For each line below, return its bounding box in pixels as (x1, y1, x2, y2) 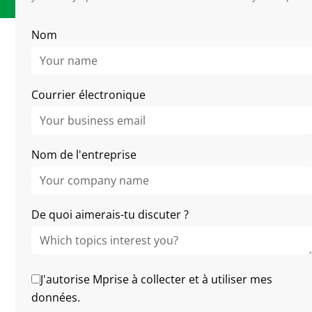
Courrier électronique (31, 86, 146, 102)
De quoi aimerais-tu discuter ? (31, 206, 189, 222)
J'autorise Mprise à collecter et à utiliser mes (40, 271, 272, 287)
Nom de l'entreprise (31, 146, 136, 162)
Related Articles (15, 61, 244, 96)
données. (31, 289, 80, 305)
